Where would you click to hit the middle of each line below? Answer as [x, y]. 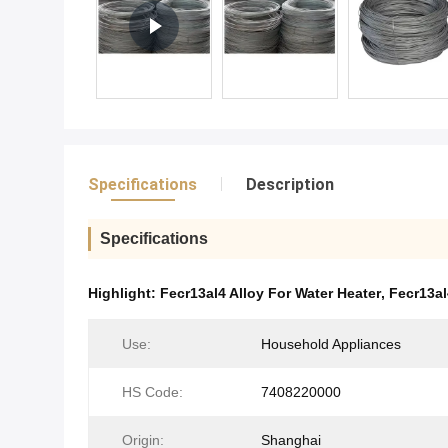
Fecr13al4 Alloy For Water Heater [270, 293]
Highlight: [124, 293]
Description [290, 184]
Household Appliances [331, 344]
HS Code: [152, 392]
